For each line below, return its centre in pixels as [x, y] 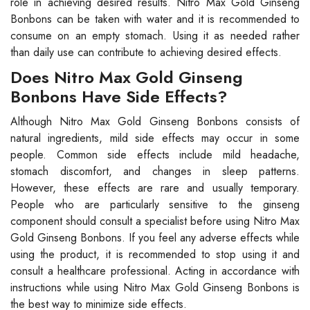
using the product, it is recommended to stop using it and [155, 254]
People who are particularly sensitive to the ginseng [155, 204]
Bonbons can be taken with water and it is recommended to [155, 19]
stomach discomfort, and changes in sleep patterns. [155, 171]
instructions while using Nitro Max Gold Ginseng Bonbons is [155, 287]
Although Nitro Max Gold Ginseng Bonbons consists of [155, 121]
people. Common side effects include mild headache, [155, 154]
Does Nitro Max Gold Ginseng [127, 77]
